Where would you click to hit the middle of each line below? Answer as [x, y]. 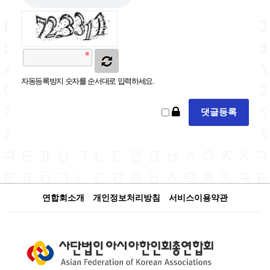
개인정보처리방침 [127, 197]
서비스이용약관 [198, 197]
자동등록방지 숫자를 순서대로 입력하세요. [88, 81]
